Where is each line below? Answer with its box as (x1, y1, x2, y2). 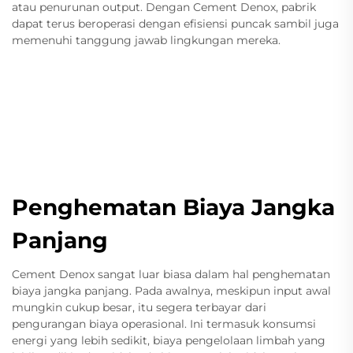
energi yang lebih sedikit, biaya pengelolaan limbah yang (12, 333, 325, 347)
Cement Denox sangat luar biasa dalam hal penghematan (12, 266, 330, 281)
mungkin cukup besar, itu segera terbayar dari (12, 299, 266, 314)
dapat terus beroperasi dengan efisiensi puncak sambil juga (12, 16, 339, 31)
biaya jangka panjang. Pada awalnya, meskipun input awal (12, 283, 331, 298)
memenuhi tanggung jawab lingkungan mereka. (12, 32, 281, 47)
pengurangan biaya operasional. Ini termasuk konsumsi (12, 316, 316, 331)
